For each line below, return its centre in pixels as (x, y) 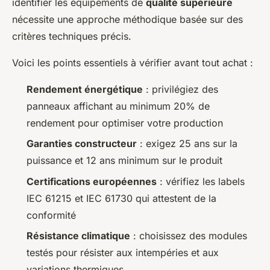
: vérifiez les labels (201, 181)
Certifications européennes (92, 181)
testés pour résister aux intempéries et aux (123, 253)
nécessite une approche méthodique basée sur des (127, 19)
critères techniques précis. (72, 36)
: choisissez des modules (189, 236)
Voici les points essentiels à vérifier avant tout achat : (133, 63)
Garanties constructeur (82, 144)
